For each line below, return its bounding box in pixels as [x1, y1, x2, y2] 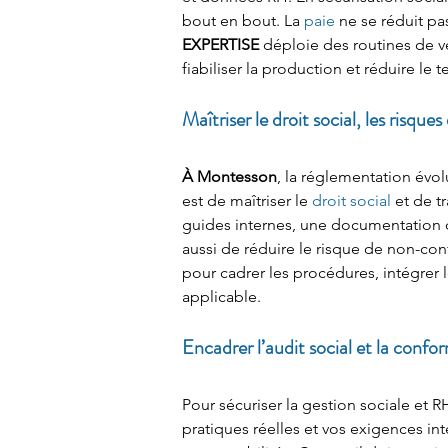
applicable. [182, 287, 261, 306]
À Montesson [182, 167, 277, 186]
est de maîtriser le [182, 191, 312, 210]
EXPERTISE [182, 35, 259, 54]
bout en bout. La [182, 11, 304, 30]
